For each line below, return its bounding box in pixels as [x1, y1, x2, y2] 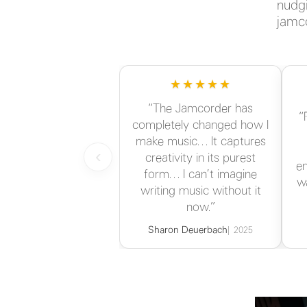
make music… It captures [135, 136, 266, 149]
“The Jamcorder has [148, 103, 253, 116]
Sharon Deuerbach [148, 225, 228, 236]
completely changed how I [132, 119, 269, 133]
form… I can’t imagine [144, 169, 257, 182]
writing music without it [140, 185, 261, 199]
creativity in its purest [145, 152, 256, 166]
